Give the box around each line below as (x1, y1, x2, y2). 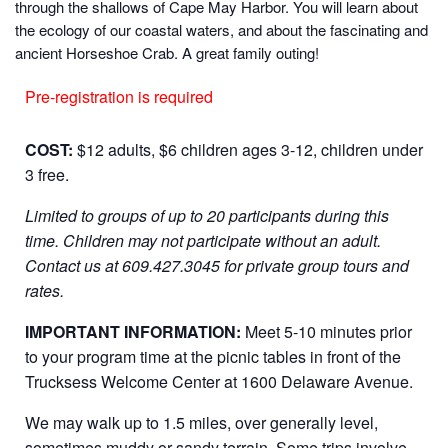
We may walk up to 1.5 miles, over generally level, (25, 411, 378, 434)
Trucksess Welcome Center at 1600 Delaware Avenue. (25, 370, 413, 393)
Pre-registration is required (25, 85, 213, 108)
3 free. (25, 163, 69, 186)
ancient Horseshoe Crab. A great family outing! (15, 42, 319, 63)
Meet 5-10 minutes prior (245, 320, 412, 343)
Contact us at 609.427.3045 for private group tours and (25, 254, 409, 277)
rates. (25, 279, 64, 302)
